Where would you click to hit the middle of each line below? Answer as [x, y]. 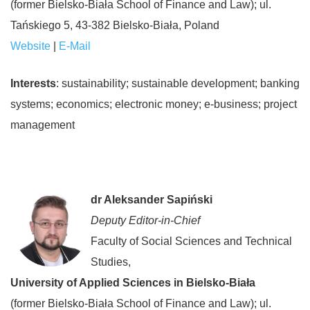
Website [30, 46]
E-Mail [75, 46]
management [43, 125]
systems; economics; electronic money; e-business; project [154, 104]
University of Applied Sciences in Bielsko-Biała [133, 283]
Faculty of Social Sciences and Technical [191, 241]
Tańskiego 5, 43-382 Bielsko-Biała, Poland [115, 25]
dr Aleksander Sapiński [152, 200]
